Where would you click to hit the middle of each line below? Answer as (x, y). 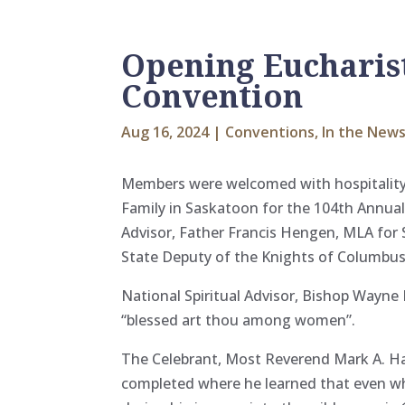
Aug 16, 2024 (165, 132)
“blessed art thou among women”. (239, 320)
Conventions (270, 132)
